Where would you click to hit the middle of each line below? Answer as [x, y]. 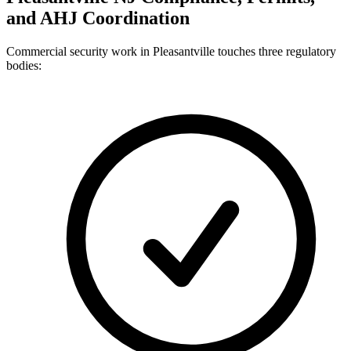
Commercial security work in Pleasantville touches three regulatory [171, 52]
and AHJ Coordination [98, 18]
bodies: [24, 66]
